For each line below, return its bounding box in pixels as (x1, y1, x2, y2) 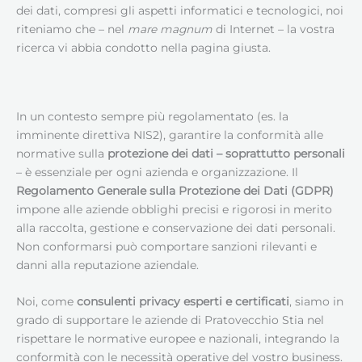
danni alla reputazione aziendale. (16, 259, 199, 272)
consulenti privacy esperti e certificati (77, 295, 289, 309)
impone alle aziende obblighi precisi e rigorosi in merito (16, 203, 332, 217)
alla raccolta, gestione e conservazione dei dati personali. (16, 221, 335, 235)
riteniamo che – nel (16, 22, 128, 36)
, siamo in (289, 295, 343, 309)
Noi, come (16, 295, 77, 309)
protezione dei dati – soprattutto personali (107, 147, 345, 161)
